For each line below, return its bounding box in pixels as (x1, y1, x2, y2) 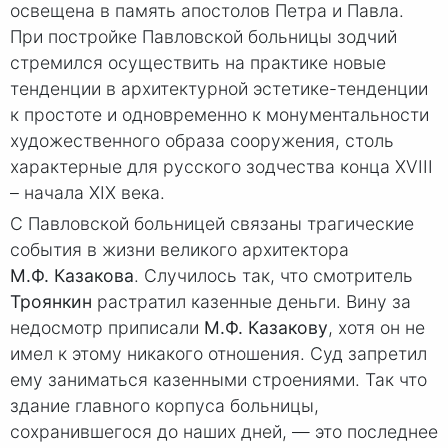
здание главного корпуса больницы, (10, 394, 319, 416)
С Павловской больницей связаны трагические (10, 212, 414, 234)
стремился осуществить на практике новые (10, 52, 386, 74)
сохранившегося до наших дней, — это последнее (10, 420, 438, 442)
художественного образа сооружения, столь (10, 130, 394, 152)
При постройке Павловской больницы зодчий (10, 26, 397, 48)
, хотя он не (328, 316, 425, 338)
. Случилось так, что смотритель (134, 264, 413, 286)
